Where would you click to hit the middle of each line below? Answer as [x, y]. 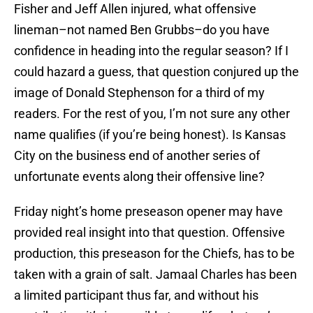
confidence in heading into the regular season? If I [151, 51]
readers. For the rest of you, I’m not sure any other [152, 114]
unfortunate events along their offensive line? [139, 177]
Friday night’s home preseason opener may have [148, 212]
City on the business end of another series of [137, 156]
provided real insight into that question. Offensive [150, 233]
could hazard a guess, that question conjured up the [156, 72]
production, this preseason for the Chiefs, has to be [154, 254]
